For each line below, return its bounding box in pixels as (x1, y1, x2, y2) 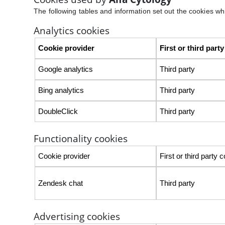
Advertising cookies (34, 210, 121, 222)
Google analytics (38, 65, 93, 73)
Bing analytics (38, 86, 84, 94)
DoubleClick (38, 107, 78, 116)
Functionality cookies (34, 132, 128, 145)
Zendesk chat (38, 179, 83, 187)
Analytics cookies (34, 24, 110, 37)
